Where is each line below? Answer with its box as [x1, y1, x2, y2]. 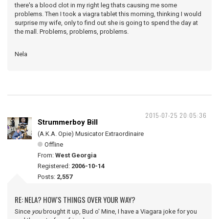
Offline [44, 141, 63, 148]
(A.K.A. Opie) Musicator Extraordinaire [38, 130, 144, 137]
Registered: [38, 162, 71, 170]
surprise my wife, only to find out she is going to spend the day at [15, 19, 198, 26]
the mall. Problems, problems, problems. [15, 28, 129, 35]
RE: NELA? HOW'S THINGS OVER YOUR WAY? [15, 194, 135, 205]
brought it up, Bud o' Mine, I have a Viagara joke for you [42, 208, 197, 215]
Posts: [38, 173, 57, 180]
